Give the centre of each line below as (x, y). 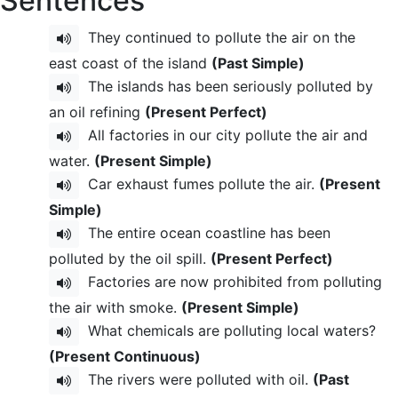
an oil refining (97, 112)
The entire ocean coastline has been (205, 232)
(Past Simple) (258, 63)
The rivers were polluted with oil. (196, 379)
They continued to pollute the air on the (217, 37)
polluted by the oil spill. (130, 259)
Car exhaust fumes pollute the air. (199, 183)
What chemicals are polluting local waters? (227, 330)
